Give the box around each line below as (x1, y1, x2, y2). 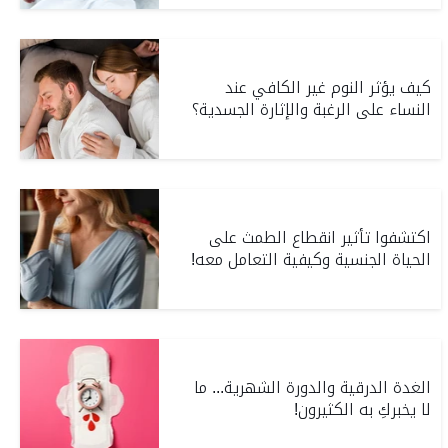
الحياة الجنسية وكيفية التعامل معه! (191, 244, 432, 275)
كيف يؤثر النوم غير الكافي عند (225, 72, 432, 103)
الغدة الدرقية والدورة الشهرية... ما (194, 372, 432, 403)
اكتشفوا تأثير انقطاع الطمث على (209, 222, 432, 253)
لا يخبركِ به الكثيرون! (294, 394, 432, 425)
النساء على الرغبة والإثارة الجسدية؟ (192, 94, 432, 125)
